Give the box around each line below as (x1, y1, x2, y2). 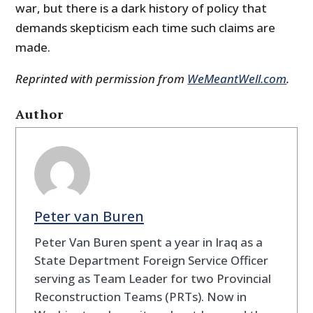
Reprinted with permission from (15, 71, 188, 87)
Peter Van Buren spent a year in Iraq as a (34, 233, 263, 250)
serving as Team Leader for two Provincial (34, 270, 271, 286)
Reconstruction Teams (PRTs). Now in (34, 288, 247, 305)
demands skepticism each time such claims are (15, 20, 276, 36)
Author (15, 105, 64, 123)
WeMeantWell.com (187, 71, 287, 87)
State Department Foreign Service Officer (34, 252, 268, 268)
